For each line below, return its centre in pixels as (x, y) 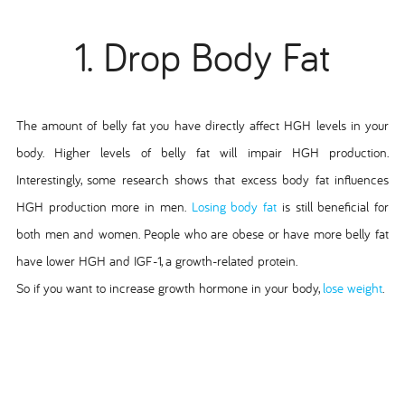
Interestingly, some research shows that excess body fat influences (202, 180)
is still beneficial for (333, 207)
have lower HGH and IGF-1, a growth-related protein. (156, 261)
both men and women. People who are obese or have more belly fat (202, 234)
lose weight (352, 288)
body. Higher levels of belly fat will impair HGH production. (202, 153)
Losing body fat (231, 207)
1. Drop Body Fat (202, 57)
